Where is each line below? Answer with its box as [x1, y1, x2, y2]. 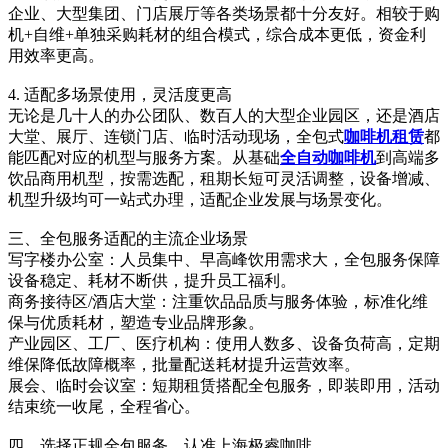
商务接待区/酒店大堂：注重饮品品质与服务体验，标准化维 [8, 293, 428, 311]
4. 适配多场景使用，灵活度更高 [8, 86, 232, 104]
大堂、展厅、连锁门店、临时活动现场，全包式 [8, 128, 344, 146]
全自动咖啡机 [280, 149, 376, 167]
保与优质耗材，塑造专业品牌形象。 [8, 314, 264, 332]
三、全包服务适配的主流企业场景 [8, 230, 248, 248]
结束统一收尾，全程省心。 [8, 398, 200, 416]
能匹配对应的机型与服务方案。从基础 [8, 149, 280, 167]
